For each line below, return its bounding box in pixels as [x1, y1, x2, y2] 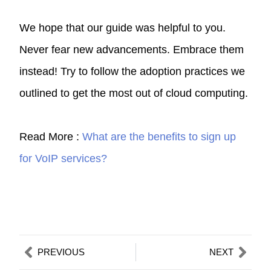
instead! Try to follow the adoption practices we [19, 65, 246, 77]
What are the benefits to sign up [82, 130, 237, 143]
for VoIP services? [19, 152, 108, 165]
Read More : [19, 130, 83, 143]
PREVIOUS [38, 246, 85, 257]
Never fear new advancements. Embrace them [19, 43, 244, 56]
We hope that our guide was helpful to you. [19, 21, 226, 34]
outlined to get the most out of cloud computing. [19, 87, 249, 99]
